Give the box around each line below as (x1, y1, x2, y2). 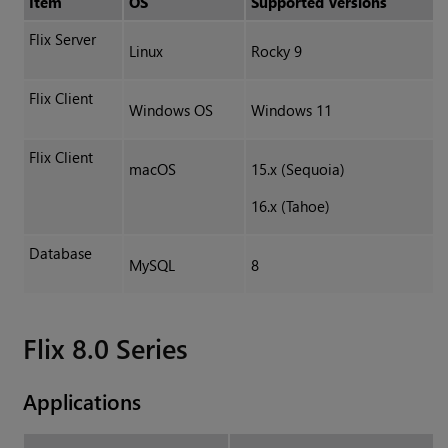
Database (28, 243, 92, 264)
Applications (23, 386, 142, 417)
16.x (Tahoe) (250, 196, 330, 217)
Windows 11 (250, 100, 332, 121)
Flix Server (28, 29, 96, 50)
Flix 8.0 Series (23, 329, 189, 367)
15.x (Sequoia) (250, 159, 345, 180)
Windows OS (128, 100, 213, 121)
